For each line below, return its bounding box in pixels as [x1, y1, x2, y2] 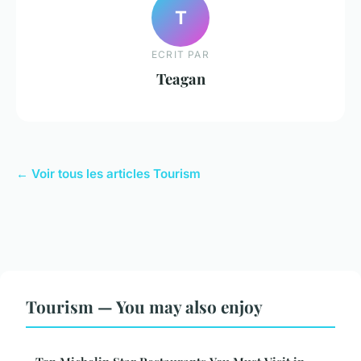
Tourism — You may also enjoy [26, 295, 263, 318]
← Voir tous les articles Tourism [16, 166, 201, 182]
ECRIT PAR [151, 48, 210, 61]
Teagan [156, 68, 205, 89]
